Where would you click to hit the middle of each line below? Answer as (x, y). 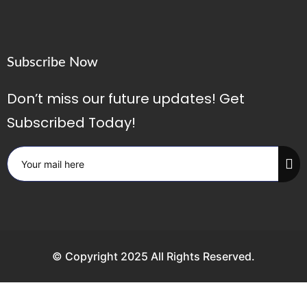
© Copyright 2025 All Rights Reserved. (153, 257)
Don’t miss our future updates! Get (126, 99)
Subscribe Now (52, 63)
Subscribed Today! (71, 123)
